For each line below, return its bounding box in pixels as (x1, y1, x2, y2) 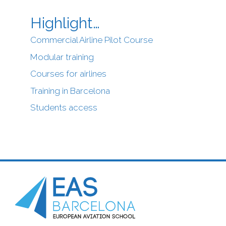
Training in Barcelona (30, 85, 110, 96)
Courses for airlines (30, 69, 106, 79)
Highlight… (30, 14, 100, 32)
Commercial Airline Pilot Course (30, 35, 153, 45)
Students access (30, 102, 97, 113)
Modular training (30, 51, 94, 62)
